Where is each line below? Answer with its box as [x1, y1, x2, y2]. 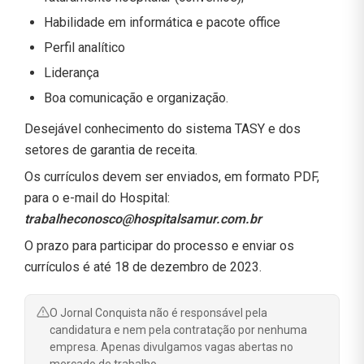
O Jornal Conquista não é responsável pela [50, 305, 267, 319]
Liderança [44, 64, 99, 80]
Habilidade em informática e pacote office [44, 14, 280, 30]
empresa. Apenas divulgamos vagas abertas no [50, 340, 293, 353]
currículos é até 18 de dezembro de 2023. [24, 258, 262, 275]
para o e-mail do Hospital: [24, 189, 170, 206]
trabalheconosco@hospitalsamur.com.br [24, 210, 262, 227]
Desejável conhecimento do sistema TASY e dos [24, 120, 301, 136]
